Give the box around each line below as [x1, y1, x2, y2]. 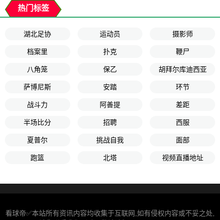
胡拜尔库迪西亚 [158, 65, 207, 74]
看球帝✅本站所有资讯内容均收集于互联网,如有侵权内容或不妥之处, [5, 209, 215, 218]
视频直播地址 [162, 154, 203, 162]
